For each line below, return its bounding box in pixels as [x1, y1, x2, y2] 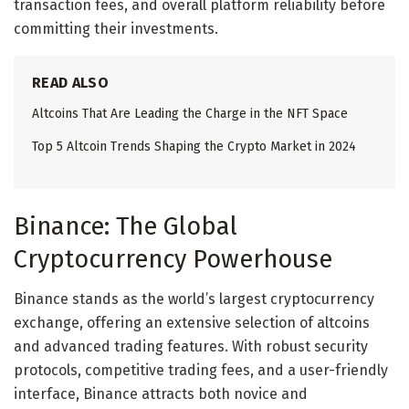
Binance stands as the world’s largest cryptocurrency [14, 290, 374, 309]
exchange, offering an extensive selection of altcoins [14, 314, 370, 332]
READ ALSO [32, 74, 109, 92]
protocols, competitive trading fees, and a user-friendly [14, 362, 388, 380]
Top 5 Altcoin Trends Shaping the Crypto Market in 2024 [32, 139, 356, 155]
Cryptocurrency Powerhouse [14, 244, 332, 274]
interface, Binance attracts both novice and [14, 385, 308, 404]
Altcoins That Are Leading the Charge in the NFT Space [32, 106, 348, 122]
